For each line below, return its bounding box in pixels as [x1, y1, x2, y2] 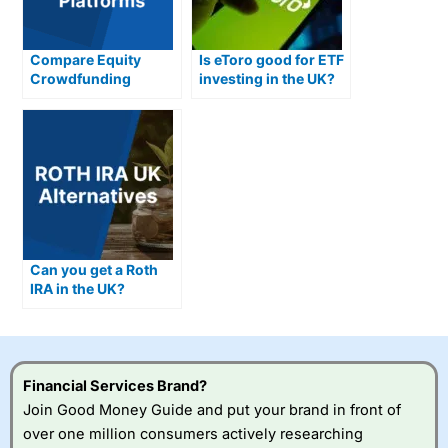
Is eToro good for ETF [199, 51, 345, 69]
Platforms [30, 89, 98, 107]
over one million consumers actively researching [23, 425, 363, 444]
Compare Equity [30, 51, 142, 69]
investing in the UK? [199, 70, 336, 88]
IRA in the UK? [30, 280, 126, 298]
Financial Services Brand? [23, 377, 207, 396]
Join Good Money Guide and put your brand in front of [23, 401, 401, 420]
